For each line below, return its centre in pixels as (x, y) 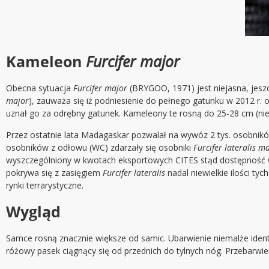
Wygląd (33, 212)
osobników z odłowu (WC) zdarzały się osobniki (100, 148)
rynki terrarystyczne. (45, 186)
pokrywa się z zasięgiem (54, 173)
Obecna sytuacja (40, 88)
